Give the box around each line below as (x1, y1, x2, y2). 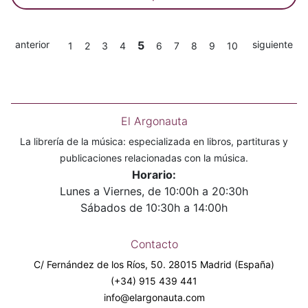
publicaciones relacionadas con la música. (60, 152, 248, 164)
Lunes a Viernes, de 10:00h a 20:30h (60, 184, 248, 198)
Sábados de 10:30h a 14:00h (80, 201, 228, 214)
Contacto (130, 237, 178, 251)
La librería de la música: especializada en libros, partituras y (20, 135, 288, 147)
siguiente (252, 38, 293, 50)
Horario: (132, 168, 176, 181)
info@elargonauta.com (103, 291, 205, 303)
